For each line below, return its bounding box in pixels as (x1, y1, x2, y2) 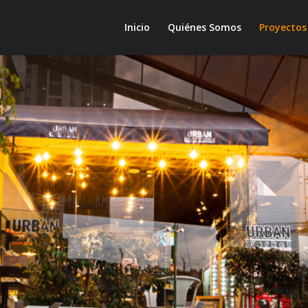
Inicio (124, 21, 150, 34)
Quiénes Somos (167, 21, 241, 34)
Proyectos (258, 21, 307, 34)
